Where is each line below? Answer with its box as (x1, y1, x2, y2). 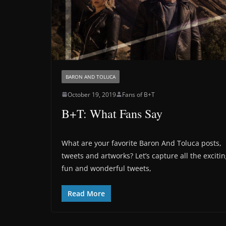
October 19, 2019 (68, 90, 116, 99)
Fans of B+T (122, 90, 155, 99)
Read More (68, 188, 105, 198)
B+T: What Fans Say (62, 105, 162, 122)
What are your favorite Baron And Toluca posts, (62, 138, 221, 148)
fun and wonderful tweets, (62, 163, 151, 173)
